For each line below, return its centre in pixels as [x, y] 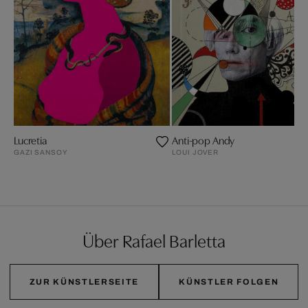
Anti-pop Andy [203, 140]
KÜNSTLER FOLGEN [229, 282]
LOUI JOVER [196, 153]
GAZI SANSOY [41, 153]
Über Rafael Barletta [154, 240]
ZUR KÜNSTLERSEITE [84, 282]
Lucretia [30, 140]
